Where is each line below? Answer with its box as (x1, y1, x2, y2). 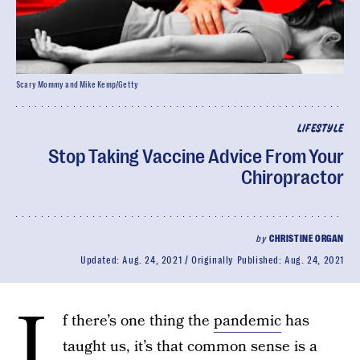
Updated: (80, 255, 123, 266)
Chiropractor (241, 166, 344, 189)
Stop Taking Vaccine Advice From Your (48, 145, 344, 168)
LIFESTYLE (297, 124, 344, 134)
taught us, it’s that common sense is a (63, 336, 317, 358)
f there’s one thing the (63, 310, 214, 332)
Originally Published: (190, 255, 285, 266)
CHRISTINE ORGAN (269, 233, 344, 244)
